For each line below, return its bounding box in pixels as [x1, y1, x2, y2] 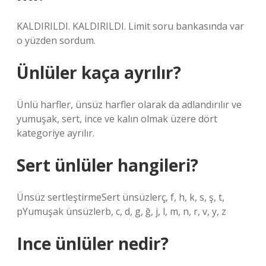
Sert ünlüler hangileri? [17, 154, 198, 176]
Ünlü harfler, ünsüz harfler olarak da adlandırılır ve [17, 98, 242, 111]
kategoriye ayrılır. [17, 126, 94, 140]
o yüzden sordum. [17, 34, 96, 47]
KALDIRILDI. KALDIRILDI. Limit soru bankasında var [17, 20, 244, 33]
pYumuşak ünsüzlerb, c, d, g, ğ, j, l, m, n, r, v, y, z [17, 205, 226, 218]
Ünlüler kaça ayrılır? [17, 61, 181, 84]
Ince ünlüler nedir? [17, 232, 169, 255]
